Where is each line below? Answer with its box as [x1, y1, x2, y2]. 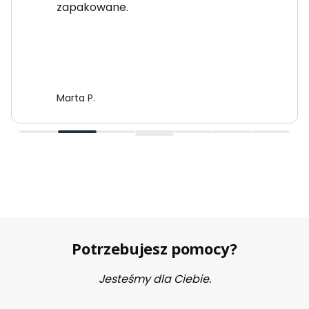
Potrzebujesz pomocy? [72, 238, 237, 259]
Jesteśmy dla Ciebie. [98, 271, 211, 288]
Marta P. [57, 91, 95, 106]
